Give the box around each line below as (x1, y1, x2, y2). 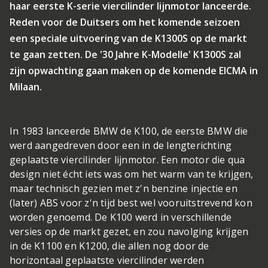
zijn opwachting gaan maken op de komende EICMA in (10, 64, 258, 77)
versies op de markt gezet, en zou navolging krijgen (10, 225, 249, 238)
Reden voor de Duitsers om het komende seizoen (10, 16, 240, 29)
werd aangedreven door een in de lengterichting (10, 139, 232, 152)
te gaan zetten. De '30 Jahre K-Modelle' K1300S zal (10, 48, 241, 61)
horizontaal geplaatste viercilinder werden (10, 254, 205, 267)
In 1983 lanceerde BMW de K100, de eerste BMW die (10, 124, 248, 138)
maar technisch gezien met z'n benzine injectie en (10, 182, 237, 195)
